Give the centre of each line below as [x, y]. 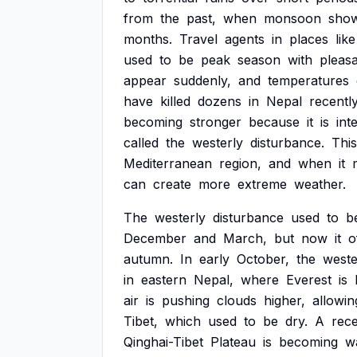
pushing [186, 300]
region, [240, 163]
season [259, 60]
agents [245, 39]
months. [148, 39]
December [155, 238]
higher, [284, 300]
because [274, 122]
